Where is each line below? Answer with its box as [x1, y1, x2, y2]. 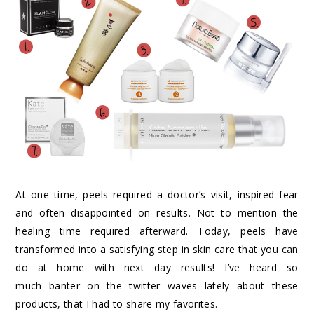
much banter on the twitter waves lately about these [15, 279, 299, 293]
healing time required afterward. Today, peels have [15, 224, 299, 238]
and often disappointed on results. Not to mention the [15, 206, 299, 220]
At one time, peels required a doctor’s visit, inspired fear [15, 188, 299, 202]
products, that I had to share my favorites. [15, 297, 218, 311]
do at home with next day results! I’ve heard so [15, 261, 299, 275]
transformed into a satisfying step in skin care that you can [15, 243, 299, 257]
